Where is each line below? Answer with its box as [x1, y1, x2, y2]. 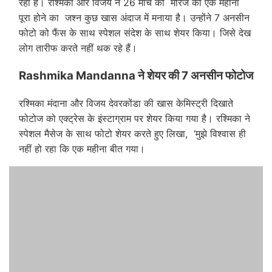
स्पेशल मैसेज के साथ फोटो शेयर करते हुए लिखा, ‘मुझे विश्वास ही [19, 127, 246, 140]
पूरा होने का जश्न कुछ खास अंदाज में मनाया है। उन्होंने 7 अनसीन [19, 11, 250, 24]
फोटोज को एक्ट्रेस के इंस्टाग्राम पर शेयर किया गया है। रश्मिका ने [19, 112, 250, 124]
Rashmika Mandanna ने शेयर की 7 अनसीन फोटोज [19, 69, 253, 83]
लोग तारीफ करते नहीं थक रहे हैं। [19, 41, 137, 54]
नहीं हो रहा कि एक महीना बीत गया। [19, 142, 145, 155]
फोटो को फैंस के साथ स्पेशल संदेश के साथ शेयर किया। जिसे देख [19, 26, 251, 39]
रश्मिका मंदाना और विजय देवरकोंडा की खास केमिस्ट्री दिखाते [19, 97, 233, 109]
